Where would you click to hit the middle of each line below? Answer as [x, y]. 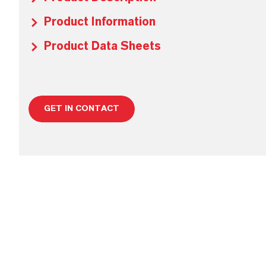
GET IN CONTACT [82, 109]
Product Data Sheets [102, 46]
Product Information [100, 22]
